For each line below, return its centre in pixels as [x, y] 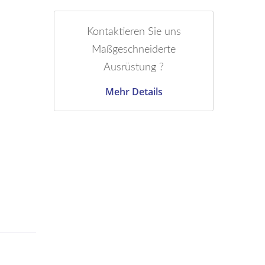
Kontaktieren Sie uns [134, 32]
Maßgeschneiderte [134, 49]
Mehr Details [134, 91]
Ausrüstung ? [134, 67]
